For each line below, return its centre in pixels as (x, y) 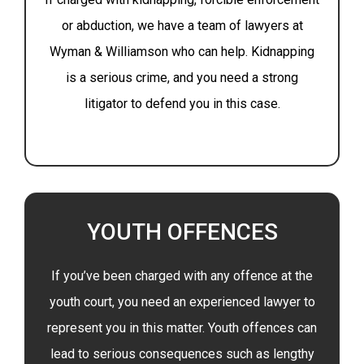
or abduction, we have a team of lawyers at (182, 26)
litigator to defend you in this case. (182, 104)
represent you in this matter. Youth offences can (182, 328)
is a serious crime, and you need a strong (182, 78)
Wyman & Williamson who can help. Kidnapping (182, 52)
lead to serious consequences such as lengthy (182, 354)
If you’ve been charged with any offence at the (182, 276)
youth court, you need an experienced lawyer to (182, 302)
